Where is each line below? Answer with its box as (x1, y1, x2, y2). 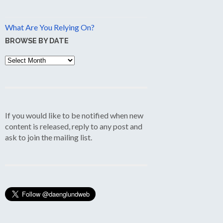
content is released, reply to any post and (5, 121, 142, 131)
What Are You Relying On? (5, 22, 95, 32)
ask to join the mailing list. (5, 132, 92, 142)
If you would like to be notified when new (5, 110, 143, 120)
